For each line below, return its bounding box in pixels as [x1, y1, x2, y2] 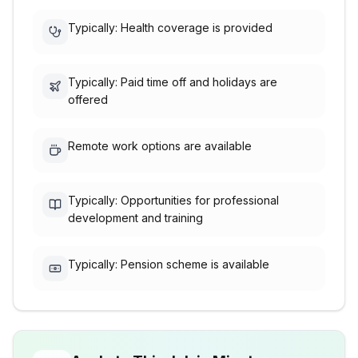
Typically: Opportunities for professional [68, 193, 279, 207]
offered [68, 93, 108, 106]
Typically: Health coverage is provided [68, 21, 272, 34]
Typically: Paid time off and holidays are [68, 75, 277, 89]
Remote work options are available [68, 139, 252, 153]
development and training [68, 211, 203, 225]
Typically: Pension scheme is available [68, 257, 269, 271]
